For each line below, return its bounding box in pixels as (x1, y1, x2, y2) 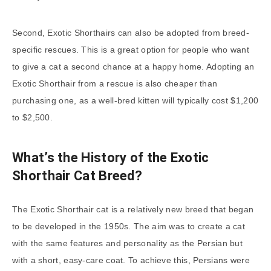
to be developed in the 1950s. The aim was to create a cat (12, 221, 246, 231)
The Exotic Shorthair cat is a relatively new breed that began (12, 204, 254, 214)
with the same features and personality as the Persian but (12, 238, 243, 248)
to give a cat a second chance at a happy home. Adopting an (12, 61, 255, 71)
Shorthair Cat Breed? (12, 168, 143, 184)
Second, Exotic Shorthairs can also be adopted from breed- (12, 27, 250, 38)
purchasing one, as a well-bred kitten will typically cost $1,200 (12, 95, 259, 105)
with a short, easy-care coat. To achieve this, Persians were (12, 255, 250, 265)
